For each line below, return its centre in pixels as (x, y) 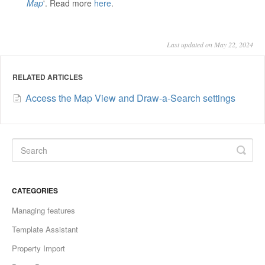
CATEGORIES (35, 191)
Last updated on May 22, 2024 (210, 45)
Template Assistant (45, 230)
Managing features (43, 211)
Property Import (38, 248)
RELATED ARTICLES (48, 77)
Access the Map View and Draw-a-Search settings (130, 98)
